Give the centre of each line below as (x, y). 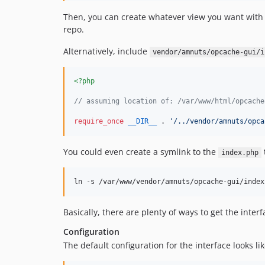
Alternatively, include (106, 51)
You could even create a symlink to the (141, 152)
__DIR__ (142, 121)
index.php (240, 153)
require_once (99, 121)
